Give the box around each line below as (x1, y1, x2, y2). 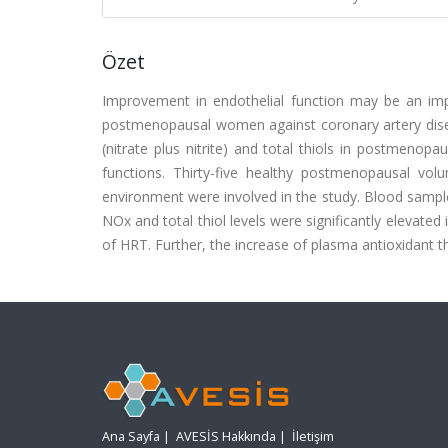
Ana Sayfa (102, 428, 160, 446)
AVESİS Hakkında (176, 428, 276, 446)
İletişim (292, 428, 334, 446)
